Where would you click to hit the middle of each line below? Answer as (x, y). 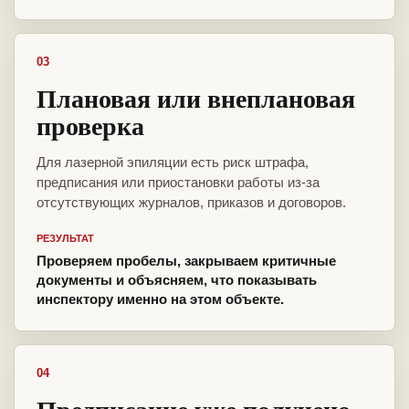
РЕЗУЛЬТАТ (65, 239)
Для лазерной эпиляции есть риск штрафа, (173, 163)
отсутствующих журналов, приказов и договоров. (191, 203)
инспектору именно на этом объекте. (160, 299)
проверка (90, 126)
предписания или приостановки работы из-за (178, 183)
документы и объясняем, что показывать (177, 280)
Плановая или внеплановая (196, 99)
